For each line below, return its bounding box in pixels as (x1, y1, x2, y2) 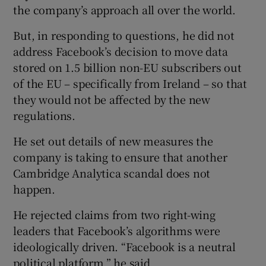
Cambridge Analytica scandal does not (13, 164, 211, 180)
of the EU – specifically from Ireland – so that (13, 75, 248, 91)
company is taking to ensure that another (13, 148, 227, 164)
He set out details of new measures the (13, 132, 213, 148)
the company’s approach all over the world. (13, 1, 236, 17)
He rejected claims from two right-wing (13, 206, 216, 222)
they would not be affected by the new (13, 91, 211, 107)
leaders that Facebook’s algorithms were (13, 222, 220, 238)
